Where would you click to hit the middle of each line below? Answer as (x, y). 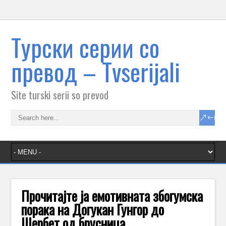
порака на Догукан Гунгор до (93, 209)
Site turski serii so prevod (60, 95)
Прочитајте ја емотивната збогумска (112, 196)
